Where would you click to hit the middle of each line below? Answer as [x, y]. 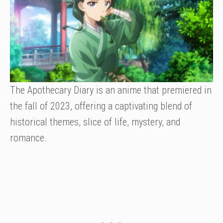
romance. [28, 138]
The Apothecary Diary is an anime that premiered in [111, 90]
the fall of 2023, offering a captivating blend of [101, 106]
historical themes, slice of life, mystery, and [95, 122]
